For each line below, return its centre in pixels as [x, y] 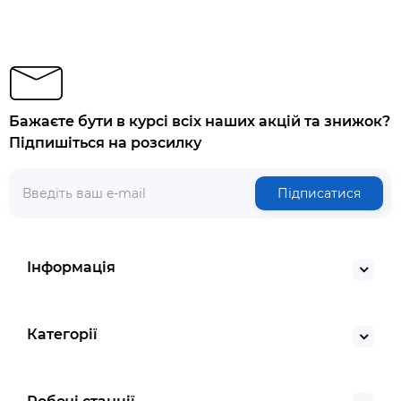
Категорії [62, 334]
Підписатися [319, 193]
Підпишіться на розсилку [105, 143]
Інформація [71, 267]
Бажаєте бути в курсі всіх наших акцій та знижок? [200, 121]
